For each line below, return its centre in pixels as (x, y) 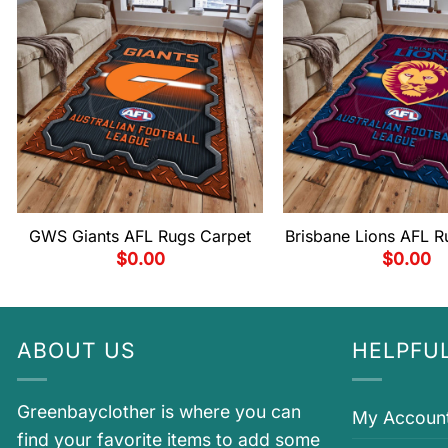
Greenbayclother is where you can (159, 412)
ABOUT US (77, 351)
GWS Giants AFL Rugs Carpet (140, 235)
